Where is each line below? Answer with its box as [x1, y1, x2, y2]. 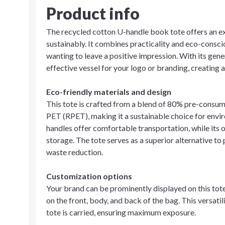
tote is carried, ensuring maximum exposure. [46, 207, 196, 217]
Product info [46, 4, 140, 23]
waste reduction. [46, 147, 103, 157]
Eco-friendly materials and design [46, 87, 171, 96]
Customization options [46, 171, 132, 181]
